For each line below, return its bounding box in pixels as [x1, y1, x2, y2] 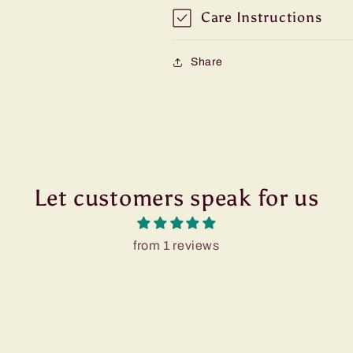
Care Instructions [201, 9, 322, 27]
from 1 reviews [133, 239, 220, 253]
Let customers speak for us [34, 184, 319, 213]
